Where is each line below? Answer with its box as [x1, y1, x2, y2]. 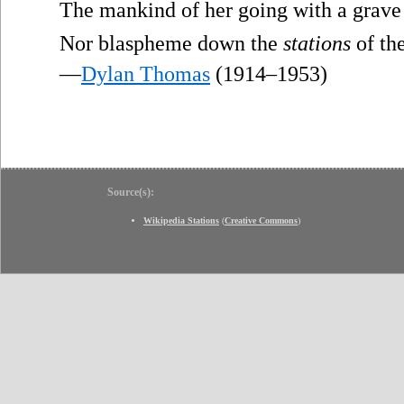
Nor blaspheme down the [60, 31, 283, 55]
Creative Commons [225, 215, 298, 225]
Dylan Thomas [81, 61, 210, 86]
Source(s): [107, 185, 154, 198]
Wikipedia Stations [143, 215, 219, 225]
